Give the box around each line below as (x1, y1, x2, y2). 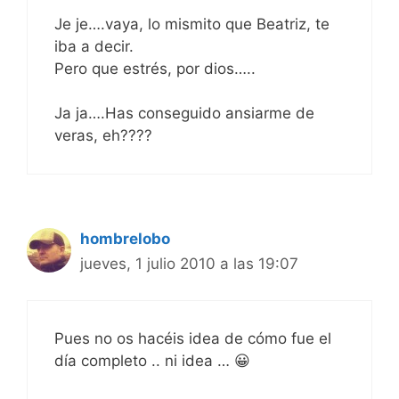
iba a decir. (54, 37, 134, 55)
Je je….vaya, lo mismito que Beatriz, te (54, 14, 330, 33)
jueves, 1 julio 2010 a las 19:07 (80, 255, 298, 273)
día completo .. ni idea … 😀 (54, 351, 250, 370)
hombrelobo (80, 230, 170, 248)
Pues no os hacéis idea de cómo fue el (54, 329, 331, 347)
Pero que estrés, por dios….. (54, 59, 256, 77)
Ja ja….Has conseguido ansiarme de (54, 104, 314, 123)
